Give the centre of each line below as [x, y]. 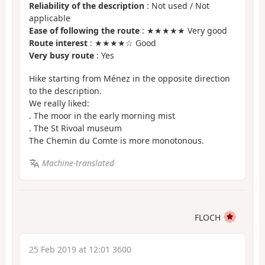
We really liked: [59, 103]
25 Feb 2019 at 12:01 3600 [80, 249]
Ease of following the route [84, 31]
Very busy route [62, 56]
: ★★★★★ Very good [183, 31]
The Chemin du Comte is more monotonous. [117, 140]
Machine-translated [78, 163]
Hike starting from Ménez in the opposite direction [130, 78]
